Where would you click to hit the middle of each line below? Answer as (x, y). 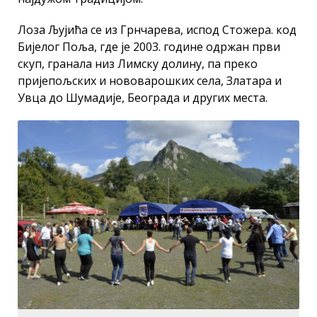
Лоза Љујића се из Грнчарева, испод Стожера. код (157, 29)
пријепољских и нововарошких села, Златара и (150, 80)
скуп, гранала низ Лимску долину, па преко (138, 63)
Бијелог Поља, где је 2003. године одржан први (149, 46)
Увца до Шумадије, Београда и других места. (143, 97)
